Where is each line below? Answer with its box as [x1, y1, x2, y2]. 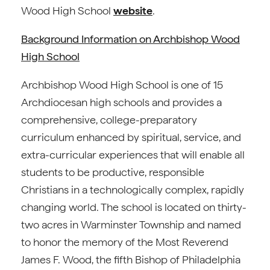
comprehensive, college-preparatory [21, 113, 197, 126]
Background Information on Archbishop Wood [21, 33, 240, 45]
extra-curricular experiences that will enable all [21, 148, 245, 161]
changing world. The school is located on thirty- [21, 201, 246, 213]
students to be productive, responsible [21, 166, 204, 178]
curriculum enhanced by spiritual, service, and [21, 131, 241, 143]
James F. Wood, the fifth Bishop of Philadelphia [21, 253, 240, 266]
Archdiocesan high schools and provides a [21, 96, 222, 108]
